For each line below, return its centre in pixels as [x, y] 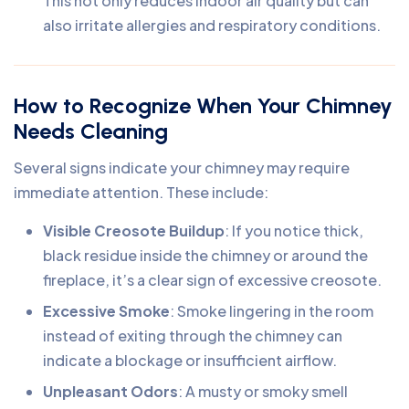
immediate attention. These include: [141, 192]
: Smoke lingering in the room [272, 310]
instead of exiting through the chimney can [193, 335]
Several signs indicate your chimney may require [182, 167]
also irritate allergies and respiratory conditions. [212, 25]
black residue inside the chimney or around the [205, 255]
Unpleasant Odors [110, 391]
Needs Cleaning [91, 131]
